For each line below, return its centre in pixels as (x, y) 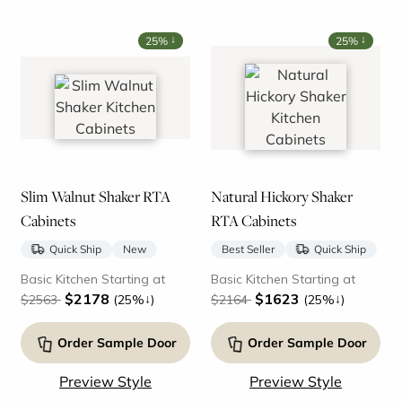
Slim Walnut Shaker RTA (95, 197)
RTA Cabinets (253, 221)
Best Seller (248, 249)
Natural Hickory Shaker (281, 197)
